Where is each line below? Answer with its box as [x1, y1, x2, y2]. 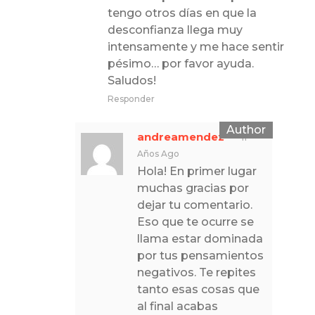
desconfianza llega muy [108, 22, 243, 37]
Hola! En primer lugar [137, 165, 257, 179]
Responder [108, 93, 155, 104]
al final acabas [137, 300, 219, 314]
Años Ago [137, 148, 180, 160]
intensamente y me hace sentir [108, 39, 285, 53]
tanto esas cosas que [137, 283, 260, 297]
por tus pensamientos [137, 249, 264, 263]
